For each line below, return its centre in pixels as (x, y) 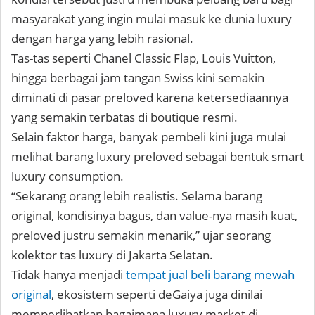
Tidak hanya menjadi (67, 274)
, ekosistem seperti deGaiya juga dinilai (157, 294)
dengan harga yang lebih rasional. (102, 38)
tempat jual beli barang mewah (209, 274)
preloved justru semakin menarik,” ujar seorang (141, 235)
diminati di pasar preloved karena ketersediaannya (150, 97)
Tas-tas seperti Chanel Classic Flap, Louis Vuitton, (143, 58)
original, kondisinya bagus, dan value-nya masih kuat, (154, 215)
